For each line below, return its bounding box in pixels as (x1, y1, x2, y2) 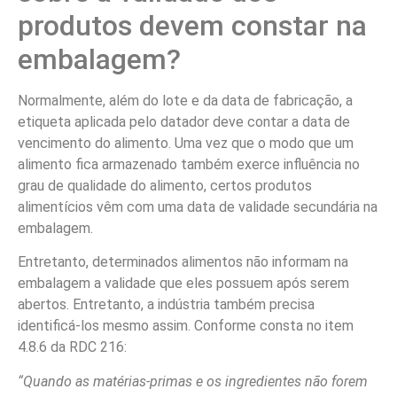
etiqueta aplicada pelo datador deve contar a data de (18, 113, 350, 130)
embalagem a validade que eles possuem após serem (18, 275, 349, 292)
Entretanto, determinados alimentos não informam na (18, 253, 348, 271)
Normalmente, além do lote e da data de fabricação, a (18, 91, 353, 109)
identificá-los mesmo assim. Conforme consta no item (18, 317, 354, 335)
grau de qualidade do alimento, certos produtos (18, 176, 312, 194)
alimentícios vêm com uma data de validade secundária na (18, 198, 378, 215)
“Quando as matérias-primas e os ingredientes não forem (18, 372, 368, 390)
